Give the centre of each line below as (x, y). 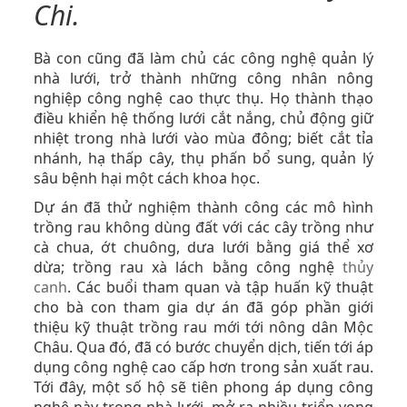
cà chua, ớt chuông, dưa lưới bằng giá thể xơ (203, 247)
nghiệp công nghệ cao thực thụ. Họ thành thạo (203, 98)
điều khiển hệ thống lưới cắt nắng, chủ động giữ (203, 118)
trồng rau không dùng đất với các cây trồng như (203, 227)
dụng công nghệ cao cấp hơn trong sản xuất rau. (203, 367)
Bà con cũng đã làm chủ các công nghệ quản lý (203, 58)
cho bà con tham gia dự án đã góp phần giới (203, 307)
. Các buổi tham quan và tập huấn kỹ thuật (220, 287)
